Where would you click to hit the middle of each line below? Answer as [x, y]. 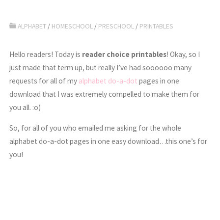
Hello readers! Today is [46, 55]
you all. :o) [25, 108]
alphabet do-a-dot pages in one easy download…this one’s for [109, 141]
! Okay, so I [183, 55]
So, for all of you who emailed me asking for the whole [96, 128]
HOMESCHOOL [72, 26]
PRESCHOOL [116, 26]
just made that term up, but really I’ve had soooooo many [101, 68]
